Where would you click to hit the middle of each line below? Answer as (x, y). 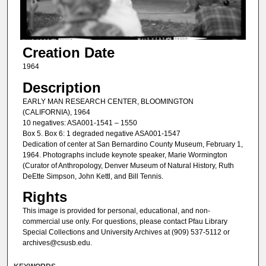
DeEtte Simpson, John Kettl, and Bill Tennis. (93, 176)
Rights (45, 197)
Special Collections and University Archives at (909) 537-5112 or (126, 232)
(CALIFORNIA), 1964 (56, 112)
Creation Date (68, 53)
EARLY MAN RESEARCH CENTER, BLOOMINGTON (108, 101)
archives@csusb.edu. (57, 243)
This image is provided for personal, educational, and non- (116, 211)
